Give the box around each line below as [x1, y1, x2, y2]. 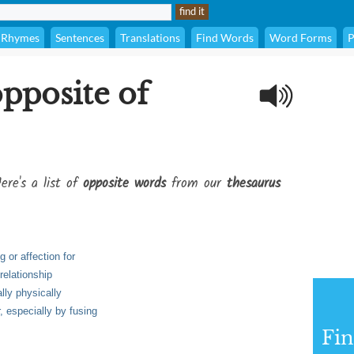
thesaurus [227, 173, 281, 194]
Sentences [55, 31, 104, 44]
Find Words [196, 31, 254, 44]
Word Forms [269, 31, 332, 44]
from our [166, 173, 227, 194]
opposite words [83, 173, 166, 194]
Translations [120, 31, 180, 44]
